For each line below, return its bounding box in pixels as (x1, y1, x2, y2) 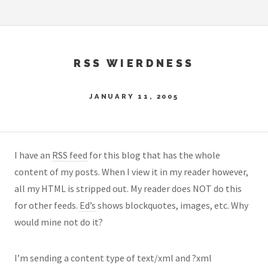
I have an (14, 149, 52, 162)
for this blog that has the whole (87, 149, 220, 162)
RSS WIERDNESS (74, 56, 194, 69)
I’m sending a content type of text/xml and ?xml (14, 252, 212, 264)
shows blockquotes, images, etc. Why (96, 199, 248, 212)
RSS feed (52, 149, 87, 162)
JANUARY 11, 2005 (89, 92, 179, 100)
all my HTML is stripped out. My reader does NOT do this (14, 182, 242, 195)
